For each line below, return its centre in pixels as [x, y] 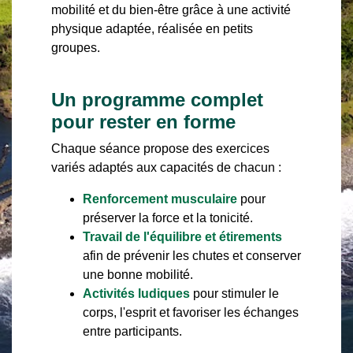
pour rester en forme [143, 122]
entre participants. [132, 331]
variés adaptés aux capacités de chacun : [166, 167]
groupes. [76, 48]
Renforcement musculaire [160, 199]
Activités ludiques [136, 294]
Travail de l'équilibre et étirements [182, 237]
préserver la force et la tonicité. [168, 218]
